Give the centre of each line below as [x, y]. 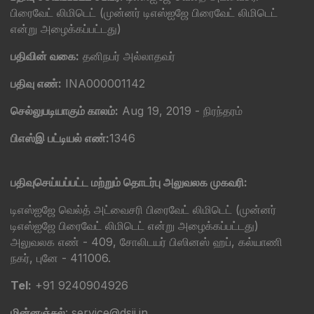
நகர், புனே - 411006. [61, 258]
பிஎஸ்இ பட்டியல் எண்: [60, 138]
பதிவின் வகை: [45, 56]
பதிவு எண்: [36, 84]
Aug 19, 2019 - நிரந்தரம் [180, 111]
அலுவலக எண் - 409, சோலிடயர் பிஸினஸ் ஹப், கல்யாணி [146, 242]
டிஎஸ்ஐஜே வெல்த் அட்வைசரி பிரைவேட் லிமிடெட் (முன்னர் [143, 210]
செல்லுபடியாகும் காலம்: [64, 111]
